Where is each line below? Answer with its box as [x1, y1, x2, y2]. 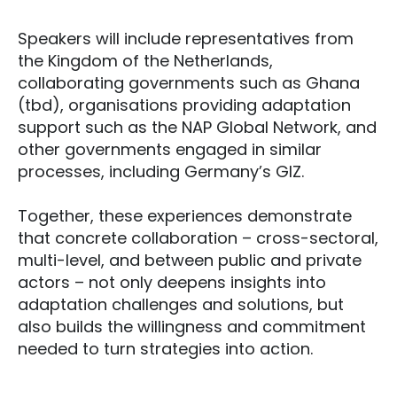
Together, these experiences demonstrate [18, 205, 352, 227]
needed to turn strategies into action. [18, 338, 313, 360]
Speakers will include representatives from [18, 27, 354, 50]
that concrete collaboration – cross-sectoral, [18, 227, 378, 249]
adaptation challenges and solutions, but [18, 293, 344, 315]
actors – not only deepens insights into [18, 271, 326, 293]
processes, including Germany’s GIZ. [18, 160, 304, 183]
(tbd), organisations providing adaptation [18, 94, 351, 116]
